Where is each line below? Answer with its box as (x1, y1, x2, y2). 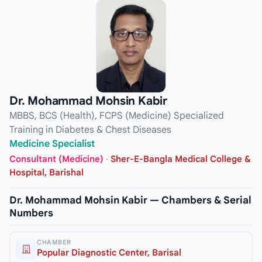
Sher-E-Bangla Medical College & (111, 153, 251, 164)
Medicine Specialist (9, 138, 95, 150)
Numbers (9, 206, 53, 219)
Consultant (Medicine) (9, 153, 104, 164)
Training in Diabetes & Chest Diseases (9, 124, 171, 136)
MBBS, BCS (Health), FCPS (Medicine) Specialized (9, 110, 224, 122)
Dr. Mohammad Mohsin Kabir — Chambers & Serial (9, 194, 251, 206)
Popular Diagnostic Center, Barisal (37, 247, 181, 258)
